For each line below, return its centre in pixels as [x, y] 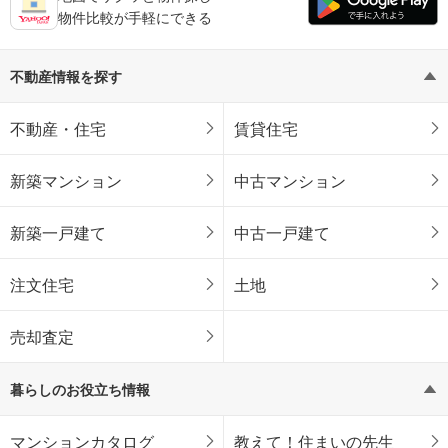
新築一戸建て [58, 232]
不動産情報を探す [66, 75]
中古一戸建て [282, 232]
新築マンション [66, 180]
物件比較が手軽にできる [135, 16]
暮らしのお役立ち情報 [80, 388]
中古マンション [290, 180]
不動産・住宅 [58, 128]
